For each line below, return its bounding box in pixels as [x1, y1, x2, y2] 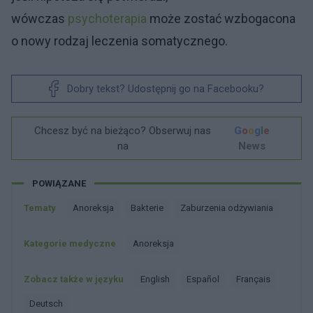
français [241, 273, 270, 284]
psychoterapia [68, 10, 147, 26]
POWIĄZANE [32, 177, 86, 189]
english [145, 273, 170, 284]
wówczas [11, 10, 68, 26]
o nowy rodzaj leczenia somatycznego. [11, 33, 231, 48]
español [191, 273, 219, 284]
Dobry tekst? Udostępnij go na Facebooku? [67, 82, 264, 95]
